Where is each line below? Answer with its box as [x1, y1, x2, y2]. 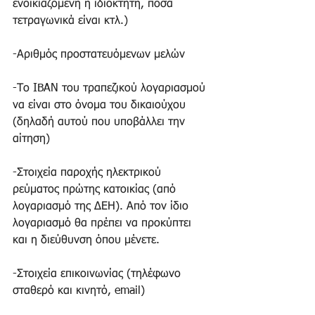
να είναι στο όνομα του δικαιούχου [13, 99, 189, 111]
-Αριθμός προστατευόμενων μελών [13, 49, 188, 60]
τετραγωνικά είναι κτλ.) [13, 15, 131, 27]
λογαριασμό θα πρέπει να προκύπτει [13, 217, 195, 229]
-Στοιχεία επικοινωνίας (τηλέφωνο [13, 268, 184, 280]
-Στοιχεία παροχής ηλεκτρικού [13, 167, 165, 179]
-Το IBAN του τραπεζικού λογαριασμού [13, 82, 209, 94]
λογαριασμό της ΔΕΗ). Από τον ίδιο [13, 200, 192, 212]
